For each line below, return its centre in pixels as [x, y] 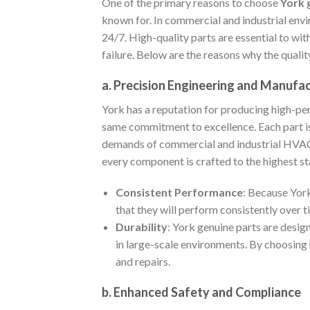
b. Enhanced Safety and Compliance [201, 292]
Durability [142, 227]
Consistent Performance [179, 192]
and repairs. [143, 262]
